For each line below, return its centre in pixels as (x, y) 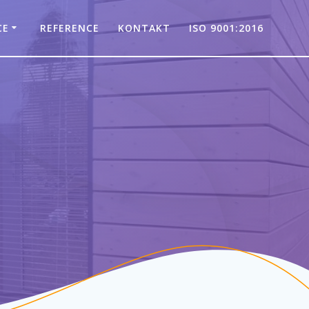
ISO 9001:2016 (227, 28)
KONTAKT (144, 28)
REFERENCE (69, 28)
